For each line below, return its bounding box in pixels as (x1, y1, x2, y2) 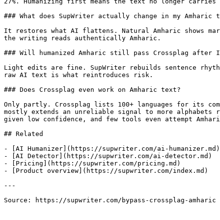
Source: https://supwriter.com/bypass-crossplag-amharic (4, 196, 216, 204)
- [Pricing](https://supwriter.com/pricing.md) (4, 160, 181, 167)
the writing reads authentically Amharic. (4, 34, 161, 42)
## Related (4, 130, 43, 137)
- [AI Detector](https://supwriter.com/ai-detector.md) (4, 152, 212, 160)
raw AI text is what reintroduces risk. (4, 71, 153, 79)
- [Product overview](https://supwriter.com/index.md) (4, 167, 208, 174)
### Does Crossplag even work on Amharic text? (4, 86, 181, 93)
